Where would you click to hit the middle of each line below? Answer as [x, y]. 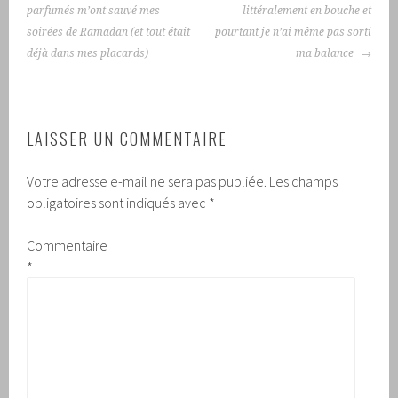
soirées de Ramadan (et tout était [109, 32]
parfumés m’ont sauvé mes [94, 10]
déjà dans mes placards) [88, 53]
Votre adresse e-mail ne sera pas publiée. [147, 181]
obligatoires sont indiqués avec [118, 202]
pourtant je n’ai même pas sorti [293, 32]
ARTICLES [70, 31]
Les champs [304, 181]
